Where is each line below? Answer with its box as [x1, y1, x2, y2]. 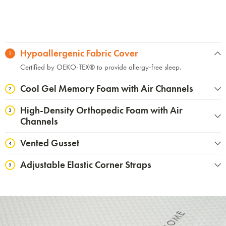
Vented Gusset [20, 136, 79, 149]
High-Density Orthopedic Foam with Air [20, 103, 183, 117]
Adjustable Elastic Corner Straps [20, 158, 151, 171]
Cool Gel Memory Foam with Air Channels [20, 82, 193, 95]
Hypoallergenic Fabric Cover [20, 46, 138, 60]
